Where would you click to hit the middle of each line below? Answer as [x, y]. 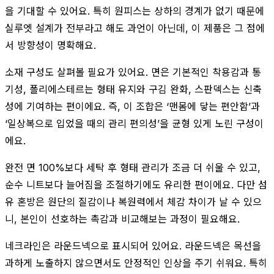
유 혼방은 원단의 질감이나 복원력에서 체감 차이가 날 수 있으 [133, 202]
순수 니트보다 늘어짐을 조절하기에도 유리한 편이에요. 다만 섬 [136, 184]
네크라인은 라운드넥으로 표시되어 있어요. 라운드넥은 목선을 [133, 246]
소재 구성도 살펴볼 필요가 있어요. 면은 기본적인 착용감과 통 [133, 72]
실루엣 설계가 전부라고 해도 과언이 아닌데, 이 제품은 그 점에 [135, 28]
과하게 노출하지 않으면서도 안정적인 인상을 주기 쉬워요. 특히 [136, 263]
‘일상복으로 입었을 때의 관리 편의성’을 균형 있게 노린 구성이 [134, 123]
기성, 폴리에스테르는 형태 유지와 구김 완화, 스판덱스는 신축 [133, 89]
